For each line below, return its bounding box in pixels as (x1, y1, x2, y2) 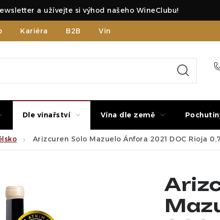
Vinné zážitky (99, 26, 148, 35)
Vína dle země (100, 110, 155, 119)
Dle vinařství (22, 110, 70, 119)
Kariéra (20, 26, 48, 35)
